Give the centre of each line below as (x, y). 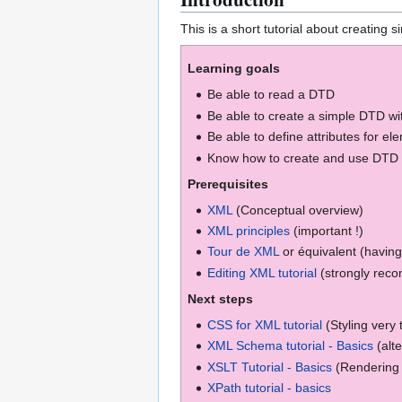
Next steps (220, 298)
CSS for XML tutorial (265, 324)
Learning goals (234, 69)
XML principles (249, 231)
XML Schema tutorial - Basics (291, 346)
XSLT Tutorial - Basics (270, 367)
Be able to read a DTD (271, 95)
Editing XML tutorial (262, 272)
